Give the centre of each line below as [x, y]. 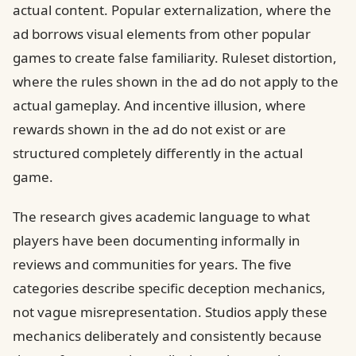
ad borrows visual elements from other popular [162, 34]
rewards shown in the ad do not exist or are [149, 129]
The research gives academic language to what [161, 217]
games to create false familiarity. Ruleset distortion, [175, 58]
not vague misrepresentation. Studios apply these [170, 312]
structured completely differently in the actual [158, 153]
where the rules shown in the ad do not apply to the [176, 81]
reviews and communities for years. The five [152, 264]
